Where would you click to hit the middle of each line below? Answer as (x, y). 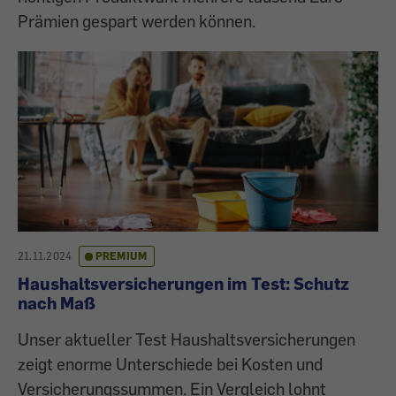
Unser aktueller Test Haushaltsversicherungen (187, 339)
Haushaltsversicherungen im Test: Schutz (183, 283)
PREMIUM (121, 256)
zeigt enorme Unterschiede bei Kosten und (170, 364)
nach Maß (57, 303)
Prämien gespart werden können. (137, 21)
